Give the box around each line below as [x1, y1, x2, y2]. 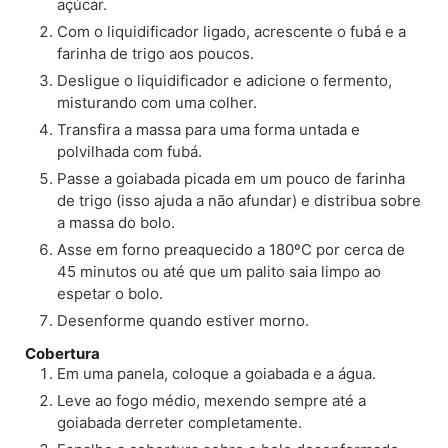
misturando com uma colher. [57, 92, 257, 112]
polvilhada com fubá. [57, 141, 202, 161]
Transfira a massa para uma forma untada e [57, 119, 360, 139]
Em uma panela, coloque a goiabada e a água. [57, 363, 376, 383]
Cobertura [25, 343, 100, 363]
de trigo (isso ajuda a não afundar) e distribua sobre [57, 190, 421, 210]
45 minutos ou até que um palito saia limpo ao [57, 261, 381, 281]
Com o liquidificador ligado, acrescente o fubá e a [57, 21, 406, 41]
